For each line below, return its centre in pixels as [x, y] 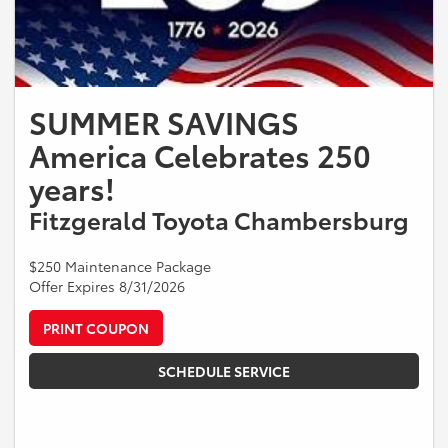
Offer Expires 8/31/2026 [107, 286]
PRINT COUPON [96, 328]
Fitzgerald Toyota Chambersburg [219, 219]
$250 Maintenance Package [120, 266]
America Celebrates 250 [200, 155]
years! [72, 188]
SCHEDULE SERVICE [224, 371]
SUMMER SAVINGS [164, 122]
